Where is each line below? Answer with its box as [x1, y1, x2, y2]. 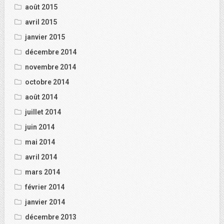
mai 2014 [25, 138, 55, 146]
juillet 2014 [25, 108, 61, 116]
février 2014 [25, 183, 64, 191]
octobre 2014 [25, 78, 69, 86]
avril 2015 [25, 18, 57, 26]
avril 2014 [25, 153, 57, 161]
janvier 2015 [25, 33, 65, 41]
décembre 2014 [25, 48, 76, 56]
